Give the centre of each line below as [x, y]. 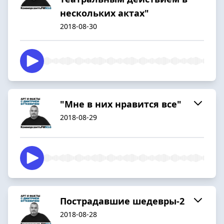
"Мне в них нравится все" [121, 104]
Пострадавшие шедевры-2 [122, 201]
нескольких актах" [104, 13]
